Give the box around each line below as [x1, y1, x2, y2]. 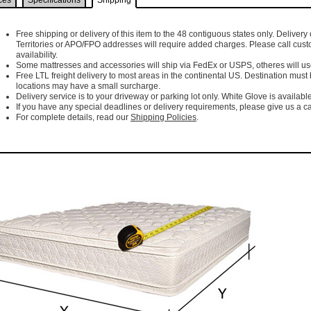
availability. [16, 50, 58, 60]
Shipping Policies [131, 112, 196, 123]
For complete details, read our [16, 112, 131, 123]
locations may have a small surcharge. [16, 81, 160, 92]
